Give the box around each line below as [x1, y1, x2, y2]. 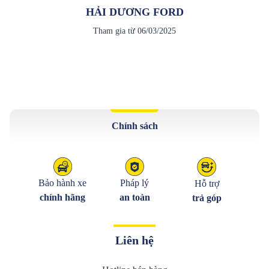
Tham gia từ [93, 26, 138, 35]
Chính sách [111, 121, 158, 131]
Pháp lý [120, 178, 149, 189]
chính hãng [40, 192, 85, 203]
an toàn [119, 192, 150, 203]
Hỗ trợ [194, 178, 219, 189]
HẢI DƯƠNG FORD [85, 6, 184, 18]
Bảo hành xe [38, 178, 86, 189]
